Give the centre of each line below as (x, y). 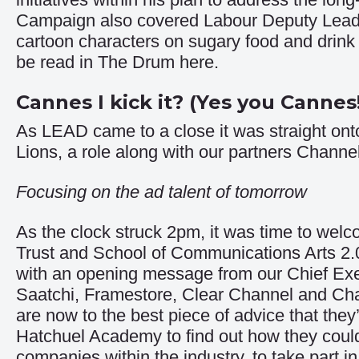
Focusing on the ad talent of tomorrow (161, 192)
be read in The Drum (98, 62)
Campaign (56, 20)
